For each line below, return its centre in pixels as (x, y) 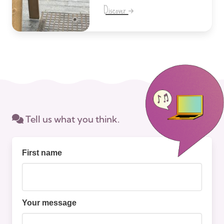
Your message (49, 202)
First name (42, 152)
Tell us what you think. (71, 119)
